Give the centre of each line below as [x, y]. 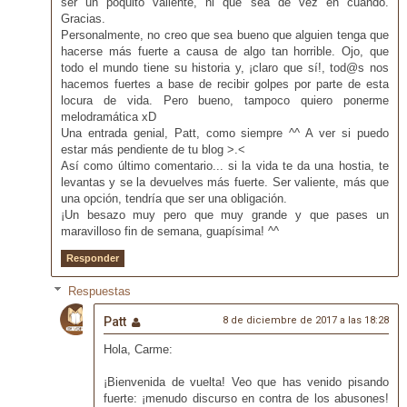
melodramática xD [108, 116]
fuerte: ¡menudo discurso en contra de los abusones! [246, 398]
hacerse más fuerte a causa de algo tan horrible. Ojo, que [225, 51]
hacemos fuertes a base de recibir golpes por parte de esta [225, 84]
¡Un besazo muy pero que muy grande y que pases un [225, 214]
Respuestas [99, 291]
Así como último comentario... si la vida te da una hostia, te [225, 165]
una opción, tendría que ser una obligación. [174, 198]
